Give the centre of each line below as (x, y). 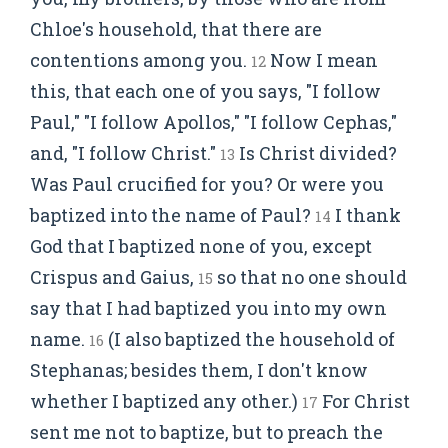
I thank (366, 215)
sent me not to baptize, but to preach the (206, 432)
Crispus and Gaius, (114, 277)
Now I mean (322, 60)
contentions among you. (140, 60)
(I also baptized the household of (249, 339)
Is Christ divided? (316, 153)
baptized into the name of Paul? (172, 215)
